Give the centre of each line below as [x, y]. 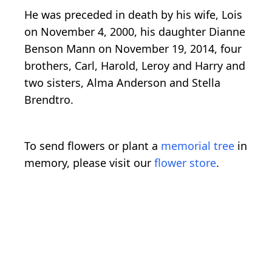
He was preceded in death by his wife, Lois [133, 14]
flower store [185, 162]
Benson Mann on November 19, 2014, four [133, 48]
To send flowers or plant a [93, 145]
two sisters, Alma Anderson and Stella [122, 82]
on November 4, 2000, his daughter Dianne [135, 31]
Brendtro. [49, 99]
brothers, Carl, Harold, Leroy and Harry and [135, 65]
